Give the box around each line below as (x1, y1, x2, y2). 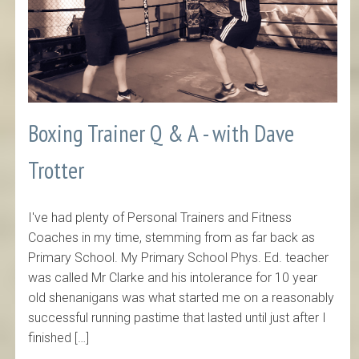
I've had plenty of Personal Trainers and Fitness (28, 209, 292, 225)
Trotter (28, 155, 85, 186)
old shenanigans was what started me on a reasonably (28, 289, 335, 305)
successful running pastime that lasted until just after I (28, 309, 327, 325)
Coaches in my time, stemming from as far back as (28, 229, 316, 245)
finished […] (28, 329, 90, 345)
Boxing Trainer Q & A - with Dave (28, 119, 295, 149)
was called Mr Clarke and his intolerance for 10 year (28, 269, 318, 285)
